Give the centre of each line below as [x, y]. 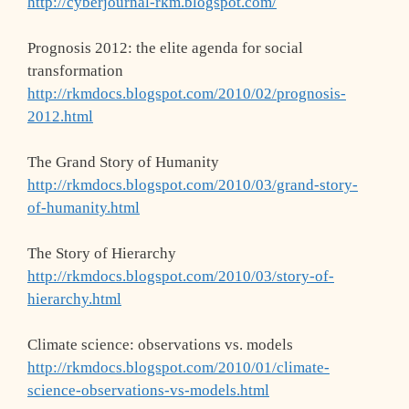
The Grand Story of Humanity [123, 163]
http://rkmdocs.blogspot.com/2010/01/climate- [178, 368]
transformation [75, 71]
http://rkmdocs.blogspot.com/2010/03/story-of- [181, 277]
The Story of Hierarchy [102, 254]
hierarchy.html [74, 299]
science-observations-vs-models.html [148, 391]
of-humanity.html [84, 208]
